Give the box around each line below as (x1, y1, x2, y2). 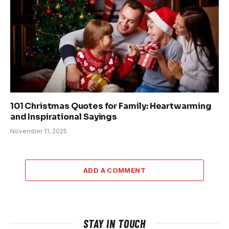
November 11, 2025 (10, 127, 67, 135)
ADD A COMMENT (83, 166, 146, 175)
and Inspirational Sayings (10, 111, 117, 123)
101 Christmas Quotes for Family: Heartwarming (10, 101, 212, 112)
